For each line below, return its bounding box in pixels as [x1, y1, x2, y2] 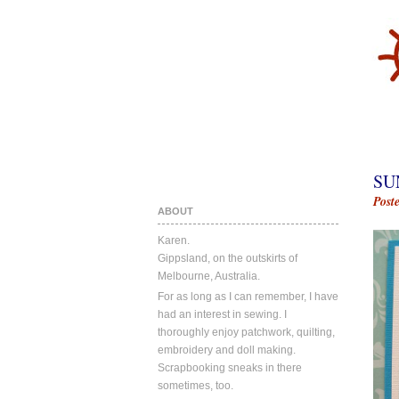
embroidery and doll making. [158, 344, 296, 356]
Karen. [158, 234, 190, 247]
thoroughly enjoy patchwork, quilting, [158, 326, 335, 338]
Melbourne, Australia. [158, 270, 260, 282]
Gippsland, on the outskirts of [158, 252, 297, 265]
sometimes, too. [158, 379, 233, 392]
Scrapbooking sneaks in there [158, 362, 302, 374]
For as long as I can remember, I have [158, 290, 338, 303]
